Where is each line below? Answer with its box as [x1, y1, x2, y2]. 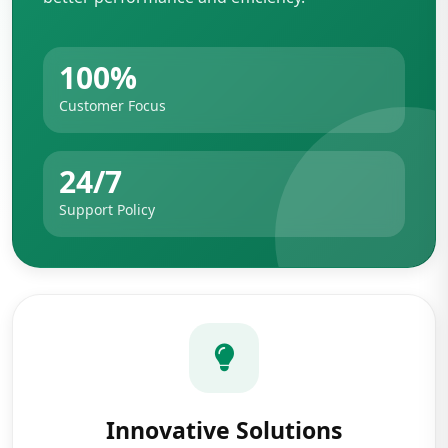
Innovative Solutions [106, 413, 342, 446]
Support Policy [59, 199, 155, 219]
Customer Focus [59, 95, 166, 115]
